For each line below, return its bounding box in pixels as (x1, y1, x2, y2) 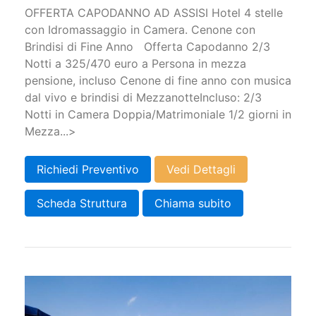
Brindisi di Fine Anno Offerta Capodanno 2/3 (25, 39, 270, 54)
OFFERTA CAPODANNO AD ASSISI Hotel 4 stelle (25, 6, 283, 20)
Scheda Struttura (37, 195, 127, 210)
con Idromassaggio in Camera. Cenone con (25, 23, 255, 37)
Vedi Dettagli (166, 162, 236, 176)
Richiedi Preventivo (37, 162, 139, 176)
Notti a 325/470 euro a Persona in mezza (25, 56, 246, 71)
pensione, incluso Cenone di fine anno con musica (25, 73, 291, 87)
